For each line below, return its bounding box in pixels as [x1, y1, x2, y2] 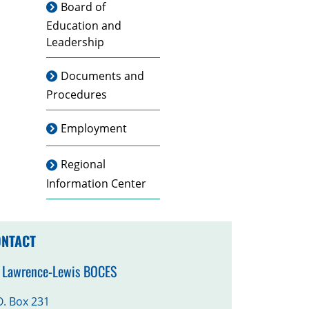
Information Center [46, 175, 146, 191]
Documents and [61, 68, 145, 83]
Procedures [46, 87, 107, 103]
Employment [61, 121, 128, 137]
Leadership [46, 34, 104, 50]
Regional [61, 157, 106, 172]
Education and [46, 17, 121, 33]
